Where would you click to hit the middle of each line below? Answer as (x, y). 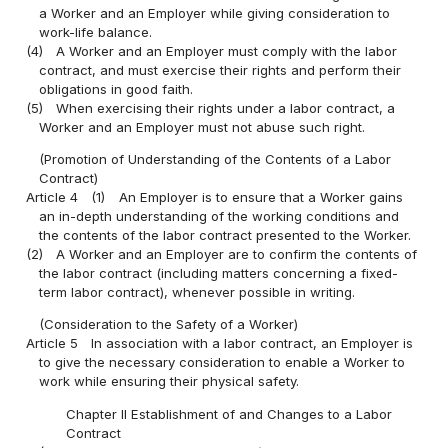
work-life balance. (96, 32)
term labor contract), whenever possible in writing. (197, 292)
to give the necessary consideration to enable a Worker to (222, 362)
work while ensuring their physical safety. (169, 381)
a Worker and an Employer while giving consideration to (215, 13)
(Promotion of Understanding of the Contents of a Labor (215, 159)
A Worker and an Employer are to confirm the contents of (237, 254)
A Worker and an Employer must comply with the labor (227, 51)
